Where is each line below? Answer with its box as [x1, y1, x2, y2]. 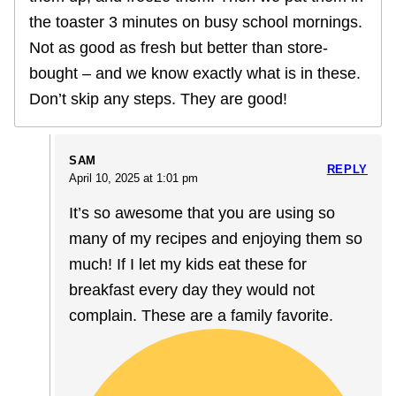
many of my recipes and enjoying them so [69, 229, 362, 247]
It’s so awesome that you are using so [69, 203, 335, 222]
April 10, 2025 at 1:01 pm [69, 171, 198, 185]
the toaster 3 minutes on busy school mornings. [29, 12, 362, 31]
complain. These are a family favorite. [69, 306, 333, 324]
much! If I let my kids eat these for [69, 255, 307, 273]
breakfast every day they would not [69, 280, 315, 299]
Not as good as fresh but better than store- [29, 38, 328, 57]
